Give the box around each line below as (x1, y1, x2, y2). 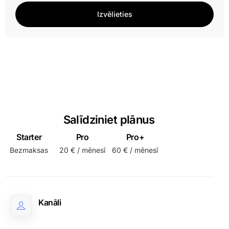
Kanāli (38, 197, 61, 208)
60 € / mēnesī (112, 146, 158, 154)
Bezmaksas (10, 146, 49, 154)
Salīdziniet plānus (63, 113, 154, 126)
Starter (16, 132, 42, 142)
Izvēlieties (97, 10, 132, 18)
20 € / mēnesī (59, 146, 106, 154)
